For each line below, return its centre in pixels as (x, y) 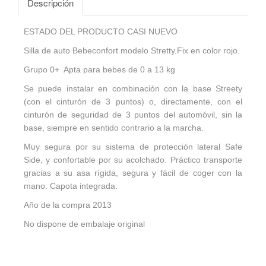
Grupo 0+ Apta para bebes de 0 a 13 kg (99, 69)
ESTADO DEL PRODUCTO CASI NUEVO (101, 31)
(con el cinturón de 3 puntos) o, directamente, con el (133, 102)
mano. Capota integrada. (71, 186)
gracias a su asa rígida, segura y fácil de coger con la (133, 173)
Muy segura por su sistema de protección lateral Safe (133, 147)
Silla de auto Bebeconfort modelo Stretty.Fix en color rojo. (132, 50)
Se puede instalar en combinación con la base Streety (133, 88)
